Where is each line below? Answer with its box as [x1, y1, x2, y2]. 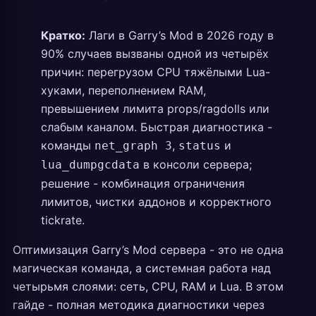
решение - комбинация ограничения [41, 176, 245, 190]
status [178, 139, 221, 152]
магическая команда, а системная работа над [13, 261, 271, 275]
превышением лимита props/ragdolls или [41, 102, 269, 116]
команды [41, 138, 95, 152]
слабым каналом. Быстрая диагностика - [41, 120, 272, 134]
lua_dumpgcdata [41, 158, 140, 171]
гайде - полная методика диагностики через [13, 298, 265, 312]
